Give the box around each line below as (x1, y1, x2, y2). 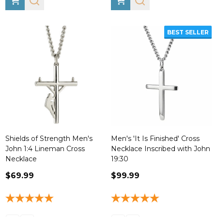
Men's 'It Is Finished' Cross (111, 134, 200, 143)
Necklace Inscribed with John (111, 144, 210, 153)
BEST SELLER (167, 29, 209, 36)
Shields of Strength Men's (5, 134, 93, 143)
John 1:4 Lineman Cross (5, 144, 85, 153)
